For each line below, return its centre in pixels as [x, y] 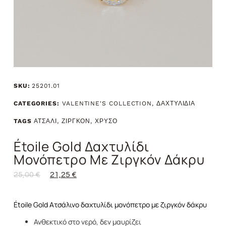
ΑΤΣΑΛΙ [46, 121]
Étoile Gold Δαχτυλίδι [81, 146]
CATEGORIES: [36, 103]
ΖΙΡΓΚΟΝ [76, 121]
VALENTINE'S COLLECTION [107, 103]
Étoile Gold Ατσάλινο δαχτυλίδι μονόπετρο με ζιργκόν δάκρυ [110, 204]
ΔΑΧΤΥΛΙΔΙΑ [176, 103]
